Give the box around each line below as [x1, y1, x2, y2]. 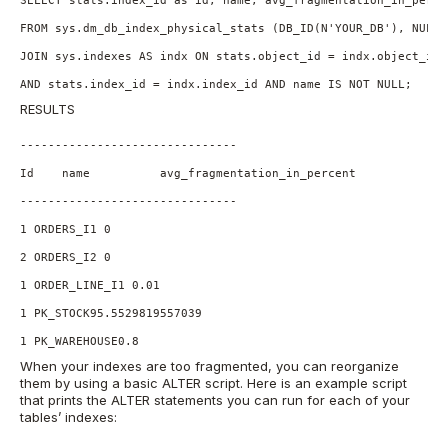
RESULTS [20, 101, 75, 118]
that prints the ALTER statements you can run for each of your [20, 392, 410, 409]
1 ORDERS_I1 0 [20, 222, 111, 235]
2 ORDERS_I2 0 [20, 250, 111, 263]
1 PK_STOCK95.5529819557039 [20, 306, 202, 319]
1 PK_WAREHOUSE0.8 [20, 334, 139, 347]
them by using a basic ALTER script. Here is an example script [20, 375, 407, 392]
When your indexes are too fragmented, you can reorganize [20, 358, 399, 375]
